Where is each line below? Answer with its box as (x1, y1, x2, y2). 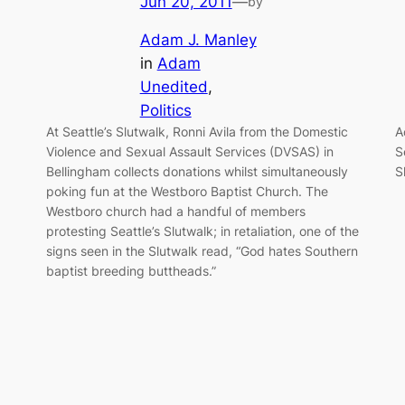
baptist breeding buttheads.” (45, 263, 216, 279)
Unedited (139, 78, 208, 97)
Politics (139, 101, 192, 120)
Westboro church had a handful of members (45, 203, 306, 220)
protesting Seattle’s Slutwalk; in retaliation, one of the (45, 223, 359, 240)
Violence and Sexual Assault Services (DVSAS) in (45, 144, 334, 160)
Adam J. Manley (139, 31, 257, 50)
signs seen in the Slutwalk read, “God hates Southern (45, 243, 358, 259)
